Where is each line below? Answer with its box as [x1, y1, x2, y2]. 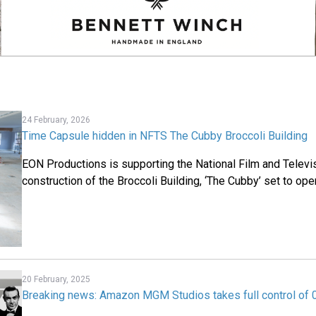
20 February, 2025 [22, 274, 91, 284]
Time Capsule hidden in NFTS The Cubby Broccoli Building [22, 129, 308, 143]
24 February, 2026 [22, 115, 91, 126]
